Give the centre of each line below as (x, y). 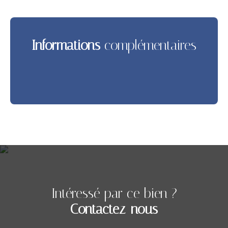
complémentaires (148, 45)
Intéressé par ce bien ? (114, 193)
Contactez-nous (114, 209)
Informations (66, 45)
